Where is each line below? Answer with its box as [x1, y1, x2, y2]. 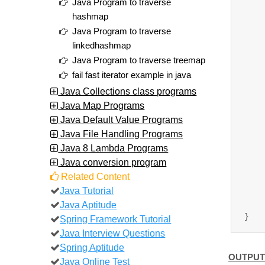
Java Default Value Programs [58, 114, 183, 125]
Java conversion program [58, 156, 167, 167]
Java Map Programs [58, 99, 145, 111]
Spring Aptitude [60, 241, 125, 253]
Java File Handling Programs [58, 128, 183, 139]
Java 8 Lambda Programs [58, 142, 169, 153]
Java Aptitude [60, 199, 117, 210]
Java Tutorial [60, 185, 114, 196]
